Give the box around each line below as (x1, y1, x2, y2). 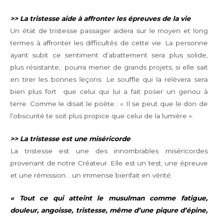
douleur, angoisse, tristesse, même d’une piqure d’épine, (10, 206, 208, 214)
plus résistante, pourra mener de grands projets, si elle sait (10, 63, 208, 72)
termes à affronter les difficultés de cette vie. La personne (10, 39, 208, 47)
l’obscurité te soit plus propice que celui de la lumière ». (10, 112, 194, 120)
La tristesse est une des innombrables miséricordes (10, 147, 208, 155)
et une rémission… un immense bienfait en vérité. (10, 171, 173, 180)
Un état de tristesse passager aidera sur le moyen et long (10, 27, 208, 35)
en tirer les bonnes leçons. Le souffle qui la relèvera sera (10, 75, 208, 84)
